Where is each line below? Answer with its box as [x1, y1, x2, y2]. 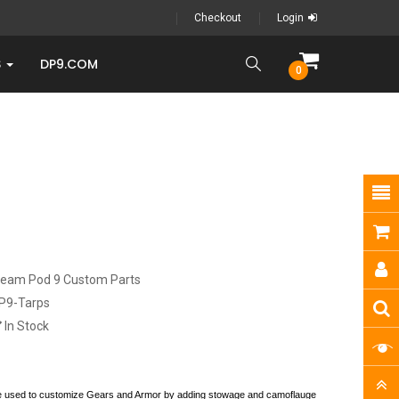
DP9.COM [40, 55, 98, 73]
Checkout [194, 12, 241, 24]
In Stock [2, 318, 49, 333]
